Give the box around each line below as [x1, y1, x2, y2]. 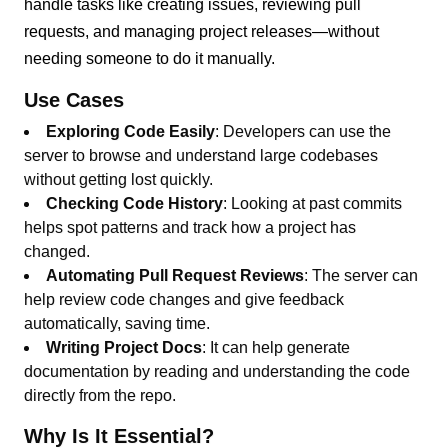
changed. [24, 242, 91, 260]
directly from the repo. [24, 386, 177, 404]
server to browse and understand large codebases [24, 146, 379, 164]
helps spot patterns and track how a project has [24, 218, 357, 236]
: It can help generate [202, 338, 351, 356]
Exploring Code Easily [46, 122, 216, 140]
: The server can [304, 266, 419, 284]
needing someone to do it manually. [24, 49, 276, 67]
